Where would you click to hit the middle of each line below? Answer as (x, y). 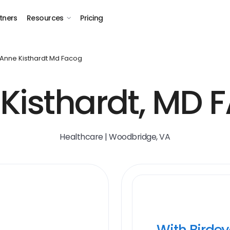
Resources (45, 18)
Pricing (92, 18)
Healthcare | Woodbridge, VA (115, 137)
